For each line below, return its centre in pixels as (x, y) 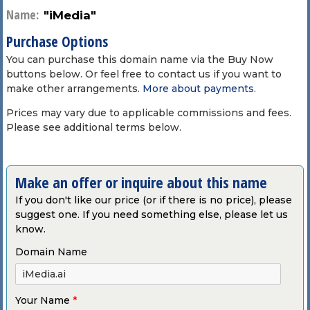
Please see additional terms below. (93, 127)
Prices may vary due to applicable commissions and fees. (148, 112)
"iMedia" (70, 15)
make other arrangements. (74, 88)
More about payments (198, 88)
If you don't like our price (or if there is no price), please (153, 200)
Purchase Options (57, 41)
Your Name (44, 300)
